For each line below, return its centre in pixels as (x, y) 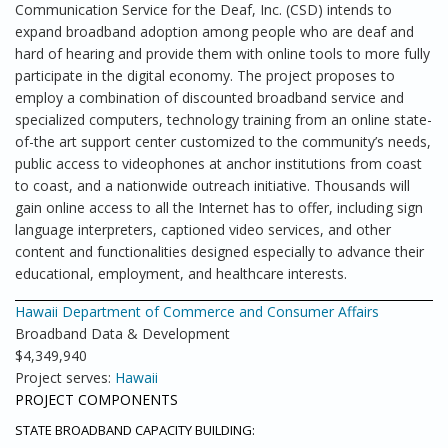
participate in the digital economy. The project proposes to (205, 75)
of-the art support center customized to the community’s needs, (223, 141)
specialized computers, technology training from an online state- (223, 119)
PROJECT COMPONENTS (96, 399)
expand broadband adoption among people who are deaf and (214, 31)
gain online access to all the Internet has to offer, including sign (219, 207)
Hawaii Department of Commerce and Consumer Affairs (197, 311)
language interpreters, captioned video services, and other (203, 229)
